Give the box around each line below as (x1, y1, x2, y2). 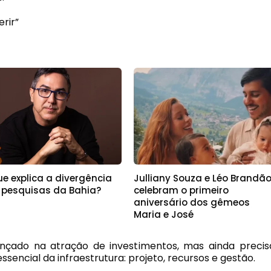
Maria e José (134, 208, 194, 221)
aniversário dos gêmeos (134, 196, 250, 209)
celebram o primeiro (134, 184, 229, 197)
